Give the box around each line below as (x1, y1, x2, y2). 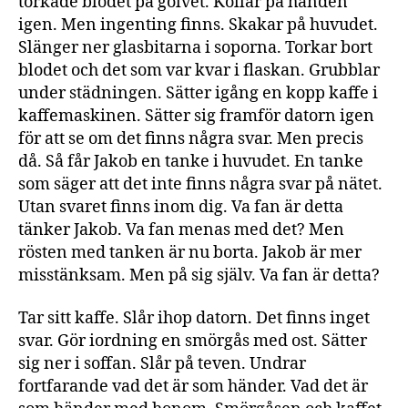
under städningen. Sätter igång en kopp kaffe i (18, 82, 378, 104)
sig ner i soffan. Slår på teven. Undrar (18, 353, 306, 374)
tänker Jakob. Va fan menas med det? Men (18, 219, 344, 240)
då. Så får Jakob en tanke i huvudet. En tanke (18, 150, 363, 172)
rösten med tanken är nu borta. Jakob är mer (18, 241, 362, 263)
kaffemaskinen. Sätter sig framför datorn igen (18, 105, 374, 127)
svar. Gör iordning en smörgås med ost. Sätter (18, 331, 367, 352)
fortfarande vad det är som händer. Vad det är (18, 376, 368, 397)
